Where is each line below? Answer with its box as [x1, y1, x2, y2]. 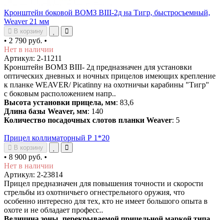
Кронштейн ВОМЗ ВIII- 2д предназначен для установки [4, 62, 192, 71]
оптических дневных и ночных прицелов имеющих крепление [4, 71, 216, 80]
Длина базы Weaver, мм [4, 107, 87, 115]
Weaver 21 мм [4, 17, 49, 26]
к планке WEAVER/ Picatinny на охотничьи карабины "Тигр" [4, 80, 209, 89]
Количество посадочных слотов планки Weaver [4, 115, 172, 124]
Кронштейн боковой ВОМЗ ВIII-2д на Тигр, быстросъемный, [4, 8, 210, 17]
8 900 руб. [7, 152, 44, 161]
